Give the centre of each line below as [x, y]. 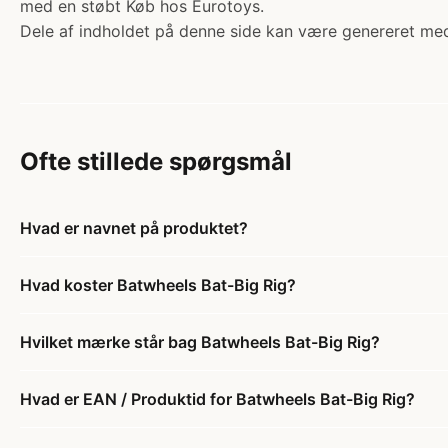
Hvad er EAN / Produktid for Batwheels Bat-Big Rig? [217, 399]
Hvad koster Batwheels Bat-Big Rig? [158, 285]
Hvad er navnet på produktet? [134, 228]
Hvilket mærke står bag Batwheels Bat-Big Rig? [200, 342]
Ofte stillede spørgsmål [156, 161]
